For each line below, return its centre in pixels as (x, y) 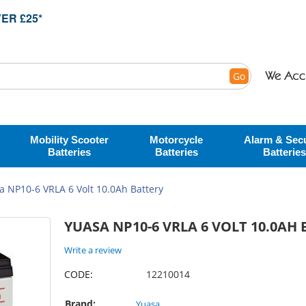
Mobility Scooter (69, 140)
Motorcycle (176, 140)
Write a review (93, 250)
